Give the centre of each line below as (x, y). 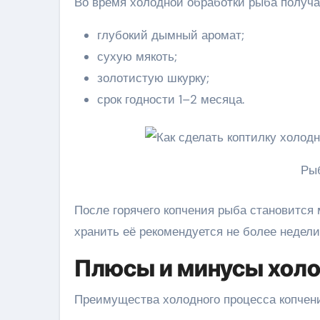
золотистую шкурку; (153, 78)
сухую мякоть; (137, 57)
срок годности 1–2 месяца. (171, 100)
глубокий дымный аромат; (171, 35)
